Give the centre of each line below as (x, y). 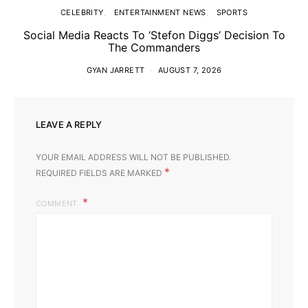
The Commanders (154, 47)
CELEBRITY (82, 12)
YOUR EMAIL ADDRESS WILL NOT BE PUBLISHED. (133, 157)
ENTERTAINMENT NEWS (160, 12)
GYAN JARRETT (115, 70)
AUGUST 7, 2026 (190, 70)
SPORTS (232, 12)
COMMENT (58, 203)
